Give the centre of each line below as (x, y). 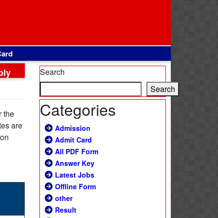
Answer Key (75, 163)
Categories (78, 109)
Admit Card (73, 140)
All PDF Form (77, 151)
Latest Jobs (75, 175)
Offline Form (75, 186)
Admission (73, 128)
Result (66, 210)
